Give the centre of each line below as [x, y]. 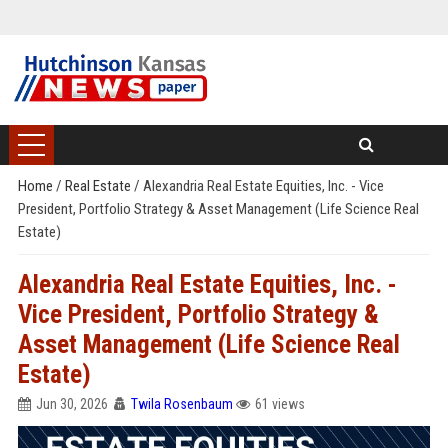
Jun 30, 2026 [71, 404]
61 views [279, 404]
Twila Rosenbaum [181, 404]
